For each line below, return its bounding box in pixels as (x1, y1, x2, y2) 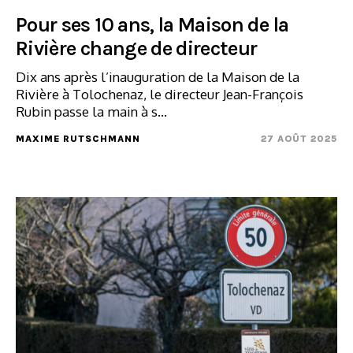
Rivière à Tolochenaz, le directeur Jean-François (16, 85, 303, 102)
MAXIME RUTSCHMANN (16, 132, 140, 144)
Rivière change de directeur (16, 35, 258, 61)
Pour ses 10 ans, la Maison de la (16, 12, 289, 37)
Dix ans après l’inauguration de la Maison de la (16, 68, 299, 85)
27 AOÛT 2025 (261, 132, 337, 144)
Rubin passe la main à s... (16, 102, 167, 120)
